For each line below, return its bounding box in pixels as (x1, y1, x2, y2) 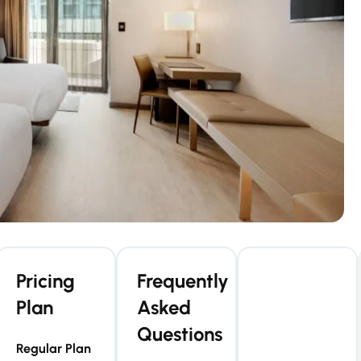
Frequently (136, 269, 229, 293)
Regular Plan (15, 341, 91, 356)
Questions (136, 322, 222, 346)
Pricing (15, 269, 75, 293)
